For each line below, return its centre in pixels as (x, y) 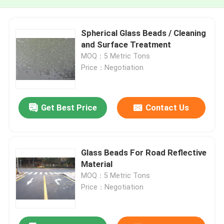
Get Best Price (69, 108)
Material (97, 164)
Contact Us (167, 108)
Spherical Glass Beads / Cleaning (144, 33)
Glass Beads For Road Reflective (144, 152)
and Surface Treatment (126, 44)
